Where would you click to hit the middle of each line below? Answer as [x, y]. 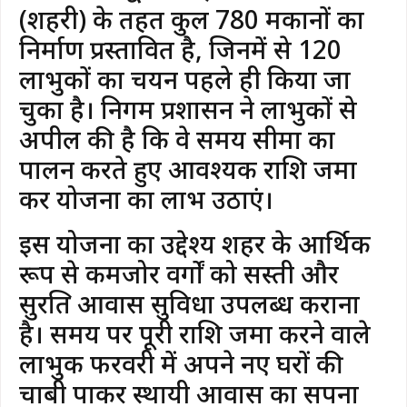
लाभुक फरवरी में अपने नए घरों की [181, 363]
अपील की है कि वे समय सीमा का [177, 139]
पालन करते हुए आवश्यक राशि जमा [188, 169]
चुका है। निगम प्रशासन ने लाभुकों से [188, 109]
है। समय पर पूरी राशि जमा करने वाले [195, 333]
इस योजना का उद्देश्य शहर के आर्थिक [195, 243]
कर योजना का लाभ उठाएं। [146, 199]
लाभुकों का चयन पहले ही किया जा [185, 79]
